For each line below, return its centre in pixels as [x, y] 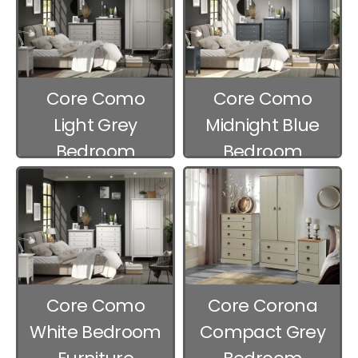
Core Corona [263, 306]
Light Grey [95, 125]
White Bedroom [95, 332]
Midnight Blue [263, 125]
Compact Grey [263, 332]
